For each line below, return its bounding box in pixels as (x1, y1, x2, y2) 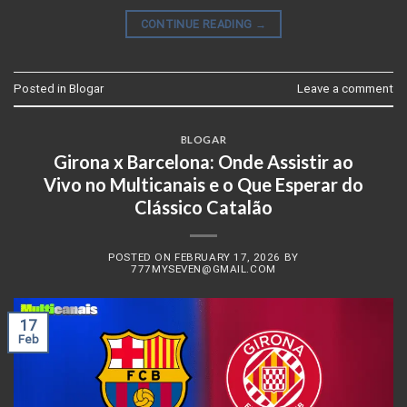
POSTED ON (108, 251, 175, 264)
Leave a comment (297, 82, 393, 96)
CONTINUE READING (140, 16, 255, 31)
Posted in (14, 82, 69, 96)
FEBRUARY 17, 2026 (174, 251, 281, 264)
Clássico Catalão (134, 195, 273, 218)
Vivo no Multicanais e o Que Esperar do (44, 173, 363, 195)
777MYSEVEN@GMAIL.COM (131, 263, 276, 276)
